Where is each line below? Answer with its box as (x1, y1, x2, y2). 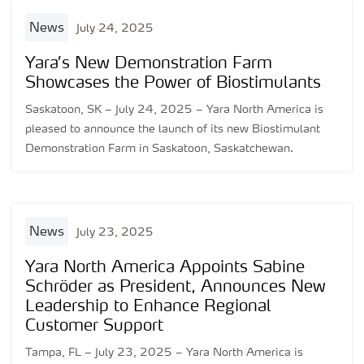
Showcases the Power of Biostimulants (25, 76, 321, 92)
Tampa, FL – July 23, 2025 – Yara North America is (25, 347, 303, 358)
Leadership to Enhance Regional (25, 299, 271, 315)
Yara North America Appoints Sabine (25, 260, 305, 276)
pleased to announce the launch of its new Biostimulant (25, 123, 320, 135)
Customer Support (25, 318, 163, 335)
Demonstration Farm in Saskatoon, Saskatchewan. (25, 143, 293, 154)
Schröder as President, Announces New (25, 279, 326, 296)
